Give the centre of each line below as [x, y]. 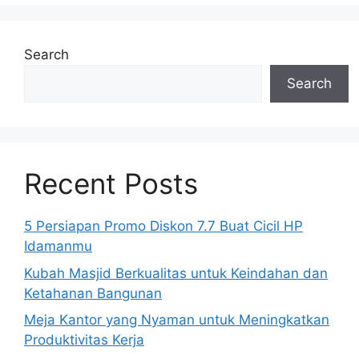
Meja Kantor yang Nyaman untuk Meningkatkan [177, 320]
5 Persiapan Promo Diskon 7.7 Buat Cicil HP [163, 226]
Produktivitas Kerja [84, 340]
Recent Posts [111, 184]
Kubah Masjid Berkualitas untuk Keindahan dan [176, 273]
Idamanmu [58, 246]
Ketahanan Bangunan [93, 293]
